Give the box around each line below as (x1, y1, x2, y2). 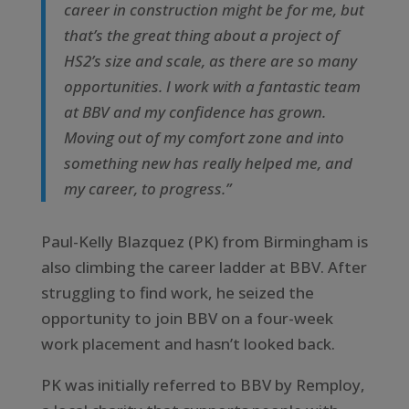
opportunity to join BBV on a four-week (40, 307, 333, 329)
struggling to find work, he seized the (40, 281, 314, 303)
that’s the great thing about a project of (63, 24, 340, 46)
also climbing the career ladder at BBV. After (40, 256, 367, 278)
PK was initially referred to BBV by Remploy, (40, 373, 365, 395)
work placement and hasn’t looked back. (40, 332, 335, 354)
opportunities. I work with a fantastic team (63, 75, 361, 97)
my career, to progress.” (63, 177, 231, 199)
